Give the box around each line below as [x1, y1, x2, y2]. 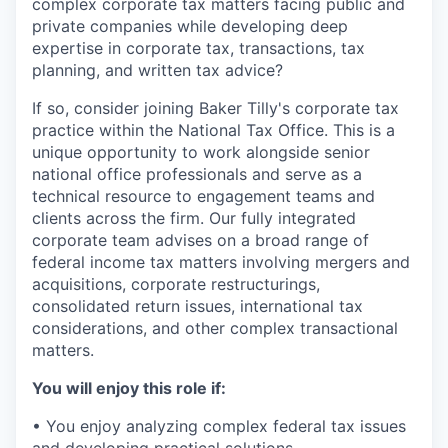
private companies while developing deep [32, 16, 348, 37]
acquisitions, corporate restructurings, [32, 274, 320, 295]
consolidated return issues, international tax [32, 296, 363, 317]
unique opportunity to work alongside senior [32, 142, 370, 163]
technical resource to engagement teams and [32, 186, 375, 207]
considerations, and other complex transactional [32, 318, 398, 339]
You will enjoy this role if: [32, 378, 226, 399]
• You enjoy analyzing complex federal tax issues [32, 416, 406, 437]
